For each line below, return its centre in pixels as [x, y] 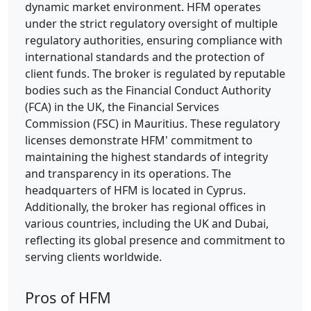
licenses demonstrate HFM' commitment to [139, 141]
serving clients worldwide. [93, 257]
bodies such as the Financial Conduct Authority [148, 91]
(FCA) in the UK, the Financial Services [122, 107]
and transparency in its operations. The [128, 174]
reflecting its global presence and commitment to [155, 241]
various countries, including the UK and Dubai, [147, 224]
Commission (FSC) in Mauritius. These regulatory [152, 124]
